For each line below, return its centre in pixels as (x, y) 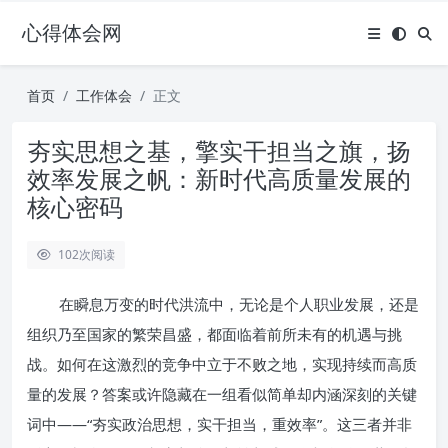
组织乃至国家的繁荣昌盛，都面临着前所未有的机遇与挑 (214, 334)
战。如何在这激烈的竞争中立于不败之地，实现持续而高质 (222, 364)
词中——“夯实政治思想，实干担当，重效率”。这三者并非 (219, 424)
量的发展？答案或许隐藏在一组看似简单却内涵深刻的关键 (222, 394)
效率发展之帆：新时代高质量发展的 (219, 178)
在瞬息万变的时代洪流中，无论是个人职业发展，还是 (239, 304)
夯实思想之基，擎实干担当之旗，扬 (219, 150)
